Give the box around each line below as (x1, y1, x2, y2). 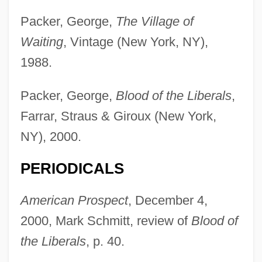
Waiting (20, 35, 63, 50)
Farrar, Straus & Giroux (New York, (20, 109, 216, 124)
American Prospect (20, 193, 128, 208)
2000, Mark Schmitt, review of (20, 213, 191, 229)
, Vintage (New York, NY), (63, 35, 208, 50)
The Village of (115, 14, 194, 29)
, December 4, (127, 193, 208, 208)
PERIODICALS (20, 160, 124, 177)
